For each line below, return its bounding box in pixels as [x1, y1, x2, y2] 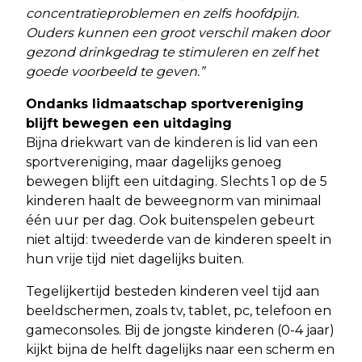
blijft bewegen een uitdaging [26, 115, 232, 131]
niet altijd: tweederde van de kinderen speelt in [26, 231, 331, 247]
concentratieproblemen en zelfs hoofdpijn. [26, 5, 299, 21]
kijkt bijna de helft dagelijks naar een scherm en [26, 341, 335, 357]
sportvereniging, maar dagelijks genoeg [26, 154, 282, 170]
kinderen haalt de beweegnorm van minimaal [26, 192, 322, 208]
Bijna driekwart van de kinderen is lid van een [26, 134, 318, 150]
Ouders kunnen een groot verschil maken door [26, 24, 330, 40]
